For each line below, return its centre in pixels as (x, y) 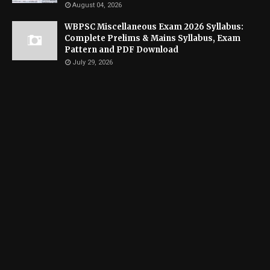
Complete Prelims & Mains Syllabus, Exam (152, 38)
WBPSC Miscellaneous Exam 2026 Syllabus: (154, 27)
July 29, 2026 (93, 62)
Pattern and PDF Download (121, 49)
